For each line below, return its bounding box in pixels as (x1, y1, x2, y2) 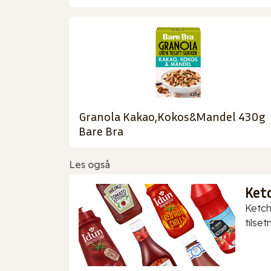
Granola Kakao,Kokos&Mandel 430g (79, 109, 266, 124)
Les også (69, 158, 110, 171)
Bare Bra (79, 123, 123, 139)
